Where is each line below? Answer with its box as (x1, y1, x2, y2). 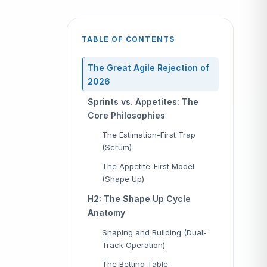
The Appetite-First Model (102, 162, 194, 172)
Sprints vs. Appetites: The (88, 96, 198, 107)
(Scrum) (102, 142, 132, 152)
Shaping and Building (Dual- (102, 227, 207, 237)
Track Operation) (102, 240, 165, 250)
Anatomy (88, 207, 125, 218)
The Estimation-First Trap (102, 129, 195, 139)
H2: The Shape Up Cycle (88, 194, 191, 204)
